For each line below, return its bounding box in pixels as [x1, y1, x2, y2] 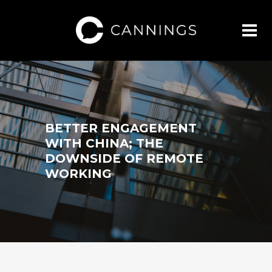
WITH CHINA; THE [45, 136, 163, 151]
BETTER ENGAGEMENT [45, 121, 197, 135]
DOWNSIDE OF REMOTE [45, 151, 203, 166]
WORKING [45, 166, 112, 181]
